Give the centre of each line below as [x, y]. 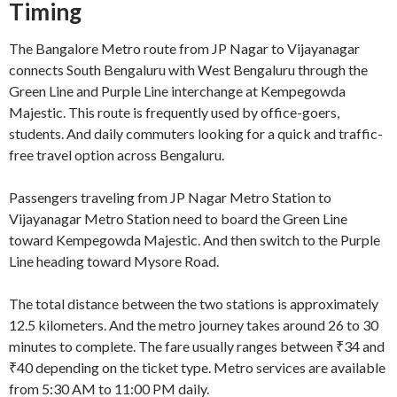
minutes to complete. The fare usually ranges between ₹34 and [197, 346]
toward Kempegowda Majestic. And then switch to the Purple [195, 240]
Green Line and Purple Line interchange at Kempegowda [177, 91]
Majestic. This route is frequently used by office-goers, [174, 113]
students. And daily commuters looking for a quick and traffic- [196, 134]
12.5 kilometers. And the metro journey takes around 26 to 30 [194, 325]
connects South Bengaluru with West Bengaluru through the [188, 70]
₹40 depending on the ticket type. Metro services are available [197, 368]
